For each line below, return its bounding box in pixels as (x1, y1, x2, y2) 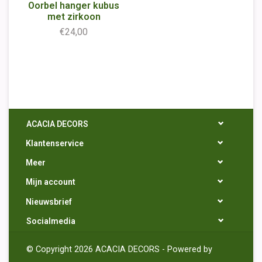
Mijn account (26, 177, 75, 187)
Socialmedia (26, 216, 75, 226)
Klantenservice (26, 139, 84, 149)
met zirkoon (47, 11, 101, 22)
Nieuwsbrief (26, 196, 72, 206)
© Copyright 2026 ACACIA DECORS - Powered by (26, 244, 212, 254)
